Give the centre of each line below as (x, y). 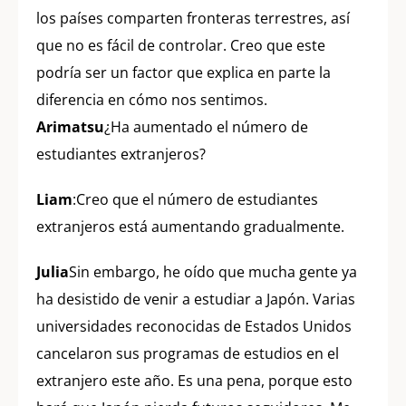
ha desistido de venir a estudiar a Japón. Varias (196, 299)
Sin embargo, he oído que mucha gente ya (213, 271)
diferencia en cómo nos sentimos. (152, 99)
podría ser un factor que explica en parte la (184, 72)
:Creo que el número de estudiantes (195, 199)
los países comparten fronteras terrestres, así (193, 18)
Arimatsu (70, 126)
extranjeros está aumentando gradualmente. (190, 226)
